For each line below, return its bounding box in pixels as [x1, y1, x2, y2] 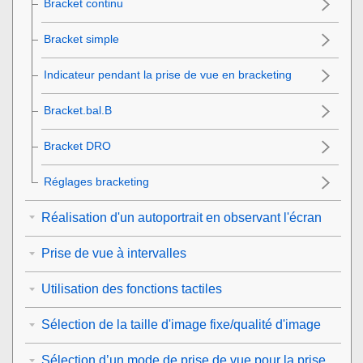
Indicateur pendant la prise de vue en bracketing [44, 67, 292, 81]
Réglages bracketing [44, 174, 149, 188]
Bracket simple [44, 32, 119, 45]
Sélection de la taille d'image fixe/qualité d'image [41, 317, 321, 331]
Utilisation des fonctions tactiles [41, 281, 222, 296]
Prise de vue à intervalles [41, 246, 186, 260]
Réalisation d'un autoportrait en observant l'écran [41, 210, 322, 224]
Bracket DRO [44, 139, 111, 152]
